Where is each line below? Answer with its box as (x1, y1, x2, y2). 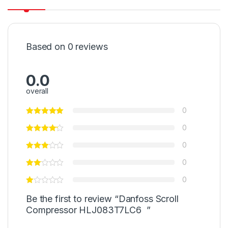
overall (26, 87, 49, 96)
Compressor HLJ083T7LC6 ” (26, 205, 151, 216)
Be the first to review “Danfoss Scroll (26, 193, 179, 205)
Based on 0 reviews (26, 41, 108, 52)
